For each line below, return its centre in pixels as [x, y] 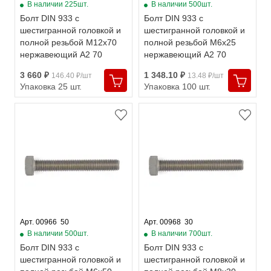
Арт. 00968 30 [168, 222]
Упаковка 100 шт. [177, 87]
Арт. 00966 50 [44, 222]
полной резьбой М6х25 [190, 42]
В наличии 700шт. [182, 233]
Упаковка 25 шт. [51, 87]
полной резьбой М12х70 [68, 42]
